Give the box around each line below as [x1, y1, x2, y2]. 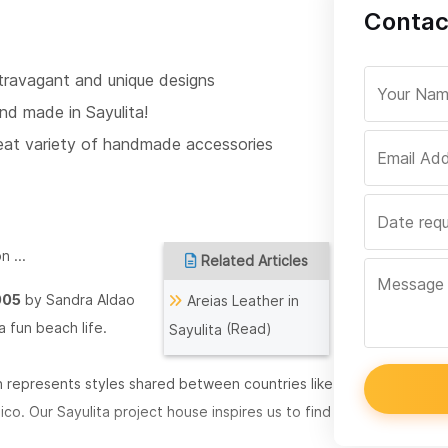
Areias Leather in [187, 292, 300, 310]
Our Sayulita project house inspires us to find [29, 403, 331, 421]
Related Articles [201, 252, 309, 270]
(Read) [222, 320, 273, 338]
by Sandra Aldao [21, 291, 135, 309]
